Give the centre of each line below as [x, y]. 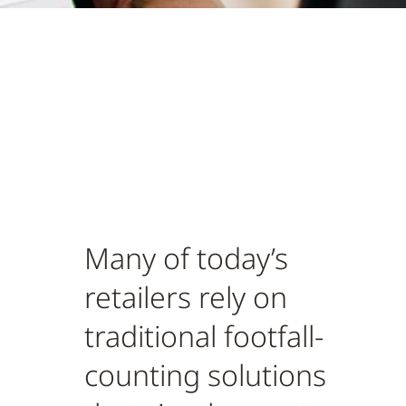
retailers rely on [186, 297]
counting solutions [205, 375]
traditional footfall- [204, 336]
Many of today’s [186, 258]
